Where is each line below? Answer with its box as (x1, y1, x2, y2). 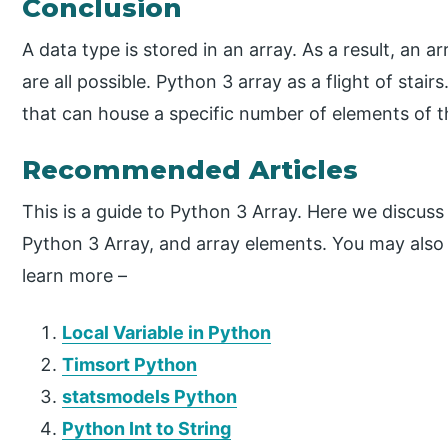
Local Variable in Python (62, 321, 272, 343)
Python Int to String (62, 417, 232, 439)
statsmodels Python (62, 385, 238, 407)
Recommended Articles (22, 154, 359, 187)
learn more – (22, 265, 128, 287)
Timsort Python (62, 353, 198, 375)
